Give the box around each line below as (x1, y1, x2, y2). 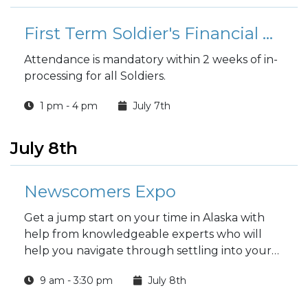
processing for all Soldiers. (24, 69, 166, 82)
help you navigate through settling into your (24, 244, 272, 257)
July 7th (130, 100, 170, 112)
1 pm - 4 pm (37, 100, 98, 112)
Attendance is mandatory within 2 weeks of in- (24, 53, 278, 66)
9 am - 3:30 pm (37, 274, 113, 287)
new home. (24, 261, 88, 274)
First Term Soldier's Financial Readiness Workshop (263, 23, 273, 43)
